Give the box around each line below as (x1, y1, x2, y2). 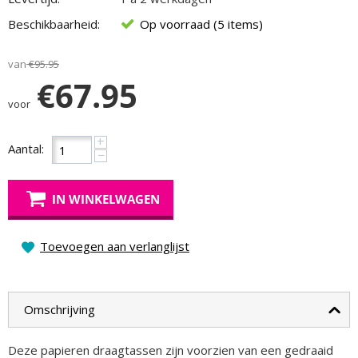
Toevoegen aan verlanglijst (40, 238, 189, 254)
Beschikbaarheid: (8, 16, 100, 32)
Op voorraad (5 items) (140, 16, 263, 32)
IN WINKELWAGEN (52, 191, 160, 207)
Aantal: (8, 141, 44, 157)
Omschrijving (24, 301, 95, 317)
